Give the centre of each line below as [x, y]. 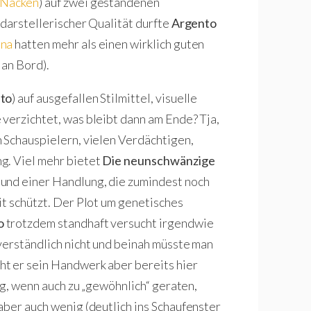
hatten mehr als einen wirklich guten [109, 43]
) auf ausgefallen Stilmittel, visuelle [105, 98]
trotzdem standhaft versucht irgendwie [109, 222]
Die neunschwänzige [159, 160]
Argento [194, 23]
